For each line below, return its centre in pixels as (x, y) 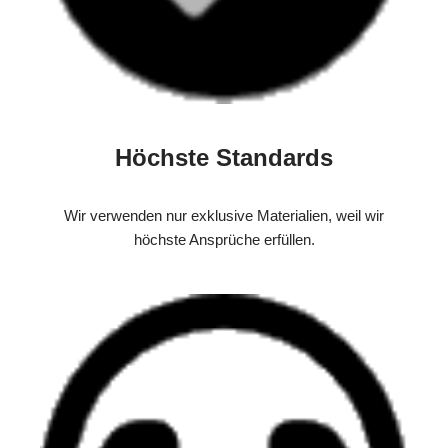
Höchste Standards (224, 158)
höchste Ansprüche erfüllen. (224, 240)
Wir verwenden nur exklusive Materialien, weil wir (224, 216)
